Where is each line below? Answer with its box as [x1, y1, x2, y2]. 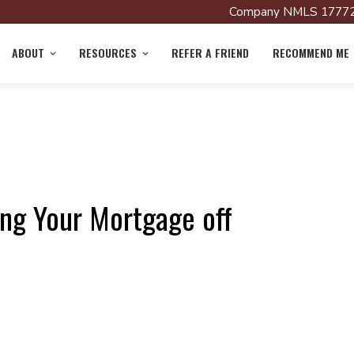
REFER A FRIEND [171, 44, 249, 61]
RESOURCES [79, 44, 137, 61]
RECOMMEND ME [273, 44, 349, 61]
